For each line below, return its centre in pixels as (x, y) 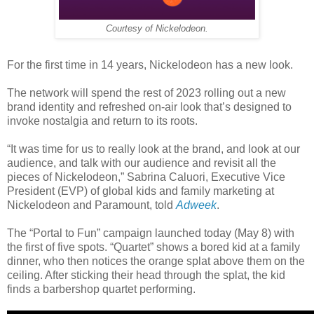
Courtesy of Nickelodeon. (157, 29)
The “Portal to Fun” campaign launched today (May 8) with (151, 233)
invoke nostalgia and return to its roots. (102, 121)
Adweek (196, 205)
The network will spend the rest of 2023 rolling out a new (146, 93)
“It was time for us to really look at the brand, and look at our (153, 149)
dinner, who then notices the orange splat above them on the (156, 261)
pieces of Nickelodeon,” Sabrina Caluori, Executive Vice (146, 177)
